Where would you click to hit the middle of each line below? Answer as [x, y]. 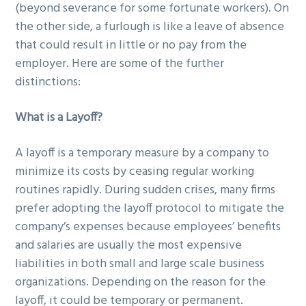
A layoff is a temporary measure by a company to [142, 153]
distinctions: [48, 82]
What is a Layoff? [59, 117]
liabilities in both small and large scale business [140, 264]
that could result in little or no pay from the [131, 45]
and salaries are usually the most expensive [129, 245]
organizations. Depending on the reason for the [141, 282]
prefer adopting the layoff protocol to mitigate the [150, 208]
